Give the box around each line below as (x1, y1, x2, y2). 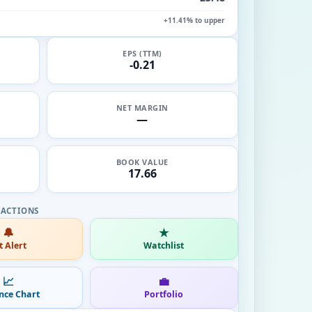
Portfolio (144, 288, 184, 300)
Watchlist (143, 239, 185, 251)
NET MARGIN (116, 102, 169, 113)
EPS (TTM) (123, 48, 162, 58)
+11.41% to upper (164, 15, 225, 25)
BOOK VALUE (116, 157, 169, 167)
